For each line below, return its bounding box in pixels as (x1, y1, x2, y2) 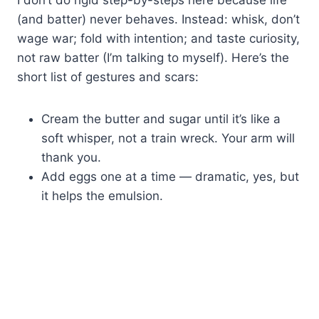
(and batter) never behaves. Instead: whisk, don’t (17, 11, 300, 26)
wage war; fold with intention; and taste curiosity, (17, 31, 300, 46)
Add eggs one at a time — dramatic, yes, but (41, 169, 299, 184)
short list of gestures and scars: (17, 69, 199, 84)
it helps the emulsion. (41, 188, 163, 203)
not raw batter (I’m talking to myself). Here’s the (17, 50, 289, 65)
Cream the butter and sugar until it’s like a (41, 111, 281, 126)
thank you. (41, 150, 101, 164)
